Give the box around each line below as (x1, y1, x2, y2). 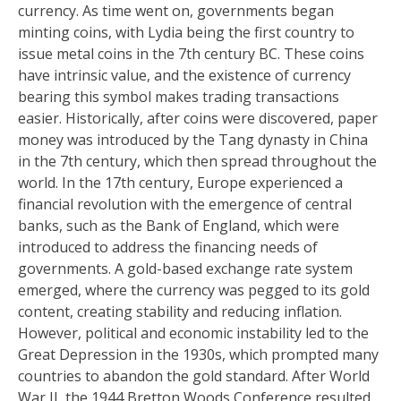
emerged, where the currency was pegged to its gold (18, 280, 370, 300)
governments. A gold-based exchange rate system (18, 259, 353, 278)
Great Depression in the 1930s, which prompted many (18, 345, 379, 364)
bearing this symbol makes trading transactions (18, 87, 339, 107)
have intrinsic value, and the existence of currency (18, 65, 351, 85)
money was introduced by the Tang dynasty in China (18, 130, 368, 149)
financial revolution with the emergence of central (18, 194, 352, 214)
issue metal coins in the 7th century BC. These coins (18, 44, 364, 64)
